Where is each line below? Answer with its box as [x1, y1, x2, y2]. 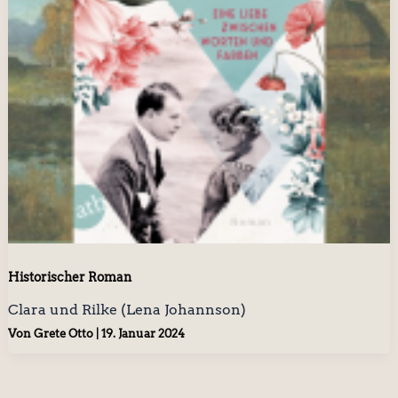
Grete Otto [33, 327, 96, 341]
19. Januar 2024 [100, 327, 185, 341]
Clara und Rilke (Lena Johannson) [7, 300, 246, 318]
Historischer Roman [7, 269, 131, 284]
